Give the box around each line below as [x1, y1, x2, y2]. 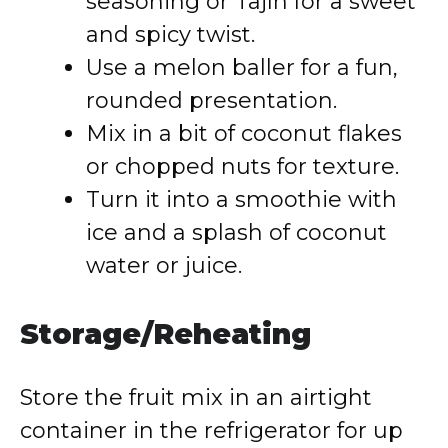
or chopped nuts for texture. [86, 153, 399, 180]
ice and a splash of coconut [86, 219, 387, 246]
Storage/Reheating [20, 317, 311, 351]
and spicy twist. [86, 21, 255, 48]
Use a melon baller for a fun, [86, 54, 398, 81]
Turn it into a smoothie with [86, 186, 397, 213]
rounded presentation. [86, 87, 337, 114]
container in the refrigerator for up [20, 417, 403, 444]
